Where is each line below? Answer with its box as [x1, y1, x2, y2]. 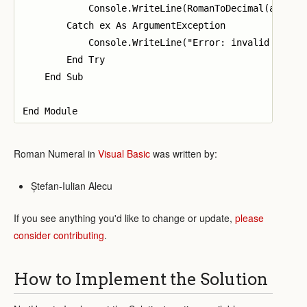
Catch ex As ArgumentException [23, 19, 225, 31]
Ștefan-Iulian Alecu [31, 178, 112, 193]
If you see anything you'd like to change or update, [14, 210, 235, 225]
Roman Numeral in [14, 146, 98, 160]
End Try [23, 53, 105, 65]
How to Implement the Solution [14, 269, 268, 289]
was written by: [150, 146, 217, 160]
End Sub [23, 71, 83, 82]
